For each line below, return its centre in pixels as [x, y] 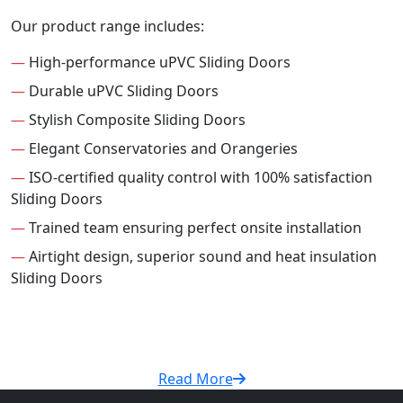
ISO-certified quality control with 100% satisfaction [199, 178]
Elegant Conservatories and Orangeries [161, 149]
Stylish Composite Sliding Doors [135, 120]
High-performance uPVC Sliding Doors [158, 63]
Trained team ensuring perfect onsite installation [193, 228]
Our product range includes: [107, 27]
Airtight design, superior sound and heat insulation [201, 257]
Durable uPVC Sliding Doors [122, 91]
